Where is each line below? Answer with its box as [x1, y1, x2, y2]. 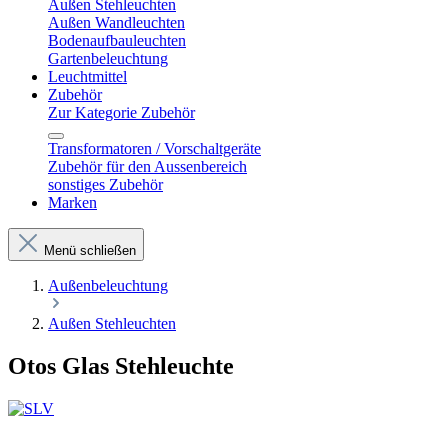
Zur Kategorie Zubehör [48, 104, 195, 121]
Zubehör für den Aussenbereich [48, 158, 247, 175]
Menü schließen [44, 243, 136, 258]
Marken [48, 194, 97, 211]
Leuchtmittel [48, 68, 127, 85]
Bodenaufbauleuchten [48, 32, 186, 49]
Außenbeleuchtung [48, 277, 168, 294]
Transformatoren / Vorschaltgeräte [48, 140, 261, 157]
